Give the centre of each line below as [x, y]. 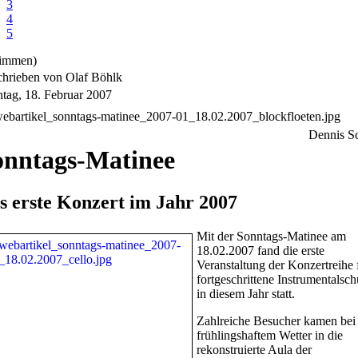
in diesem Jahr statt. [246, 293]
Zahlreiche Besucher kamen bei [276, 320]
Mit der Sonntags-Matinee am [271, 236]
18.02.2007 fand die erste [261, 250]
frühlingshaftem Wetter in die [270, 335]
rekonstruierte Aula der [254, 349]
